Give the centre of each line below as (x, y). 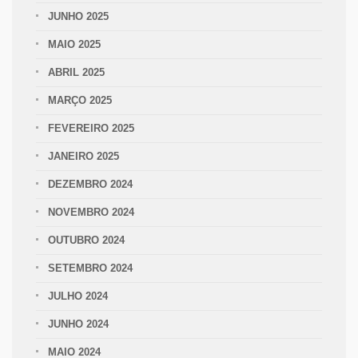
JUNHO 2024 (78, 324)
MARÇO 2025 (80, 101)
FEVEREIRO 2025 (91, 129)
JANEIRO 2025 (84, 157)
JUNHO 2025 (78, 17)
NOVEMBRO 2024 (91, 213)
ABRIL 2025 (76, 73)
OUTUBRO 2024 (86, 241)
